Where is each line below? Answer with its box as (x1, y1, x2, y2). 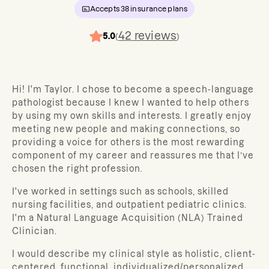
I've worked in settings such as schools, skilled (12, 187, 229, 196)
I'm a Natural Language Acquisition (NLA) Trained (12, 213, 243, 223)
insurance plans (129, 5, 188, 13)
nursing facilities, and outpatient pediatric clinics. (12, 200, 247, 210)
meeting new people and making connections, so (12, 124, 240, 134)
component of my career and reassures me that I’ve (12, 151, 254, 160)
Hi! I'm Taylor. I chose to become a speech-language (12, 85, 254, 94)
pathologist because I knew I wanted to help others (12, 98, 249, 107)
